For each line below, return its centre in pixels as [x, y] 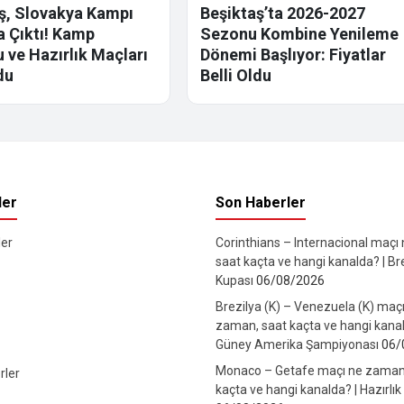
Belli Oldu [236, 76]
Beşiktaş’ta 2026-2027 [283, 14]
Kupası [236, 281]
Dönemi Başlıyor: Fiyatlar [294, 55]
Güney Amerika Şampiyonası [298, 345]
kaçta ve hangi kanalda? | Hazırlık [308, 390]
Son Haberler [261, 203]
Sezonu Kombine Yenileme [300, 34]
